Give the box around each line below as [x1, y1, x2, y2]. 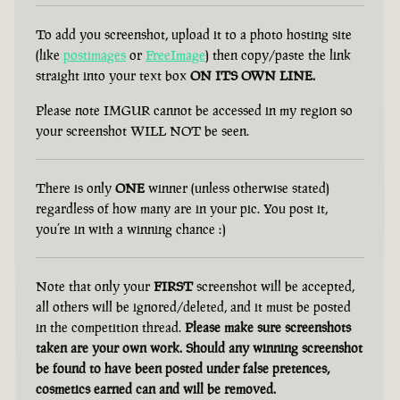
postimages [63, 46, 126, 64]
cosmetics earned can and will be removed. [36, 380, 276, 398]
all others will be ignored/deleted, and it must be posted [36, 298, 351, 316]
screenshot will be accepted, [193, 278, 354, 296]
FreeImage [146, 46, 205, 64]
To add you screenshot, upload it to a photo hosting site [36, 26, 352, 44]
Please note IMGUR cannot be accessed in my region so [36, 102, 353, 120]
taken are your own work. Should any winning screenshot [36, 339, 362, 357]
